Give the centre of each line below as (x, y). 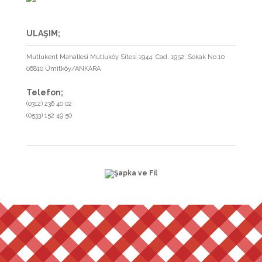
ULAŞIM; (43, 34)
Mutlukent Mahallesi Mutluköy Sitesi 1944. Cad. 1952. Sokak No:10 (125, 57)
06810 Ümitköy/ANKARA (63, 69)
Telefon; (45, 93)
